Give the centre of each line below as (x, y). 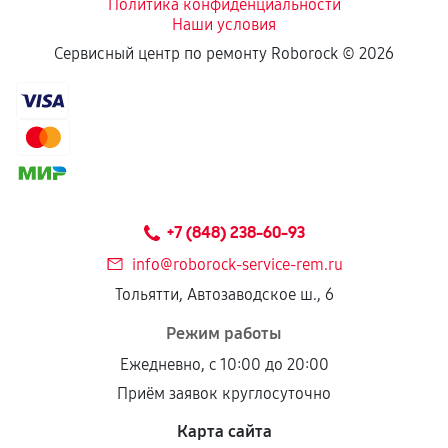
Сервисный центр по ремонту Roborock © (206, 53)
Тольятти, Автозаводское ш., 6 (224, 294)
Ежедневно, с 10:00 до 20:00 (224, 364)
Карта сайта (224, 431)
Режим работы (224, 333)
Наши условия (224, 24)
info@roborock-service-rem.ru (237, 264)
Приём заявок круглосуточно (224, 393)
